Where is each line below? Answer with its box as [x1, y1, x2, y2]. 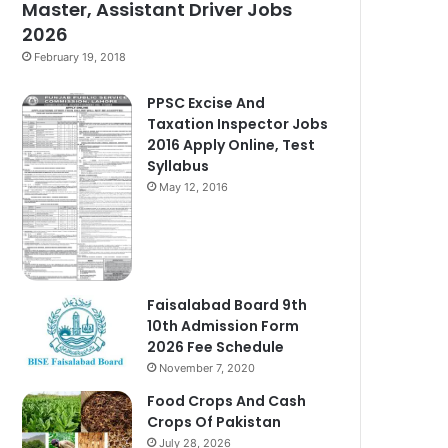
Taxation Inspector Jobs [147, 113, 329, 134]
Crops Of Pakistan [147, 411, 282, 432]
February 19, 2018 [34, 49, 127, 64]
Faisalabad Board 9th [147, 294, 308, 315]
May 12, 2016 [159, 179, 229, 194]
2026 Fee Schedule [147, 336, 285, 357]
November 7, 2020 [159, 360, 256, 375]
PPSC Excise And [147, 92, 266, 113]
